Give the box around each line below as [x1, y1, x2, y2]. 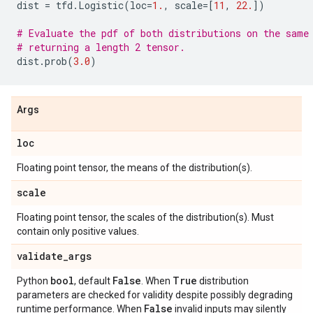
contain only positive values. [17, 226, 139, 237]
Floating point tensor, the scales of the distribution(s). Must [17, 212, 274, 223]
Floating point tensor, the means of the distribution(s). [17, 162, 252, 173]
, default [74, 275, 112, 286]
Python [17, 275, 50, 286]
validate [17, 249, 63, 263]
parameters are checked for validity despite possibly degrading [17, 289, 293, 300]
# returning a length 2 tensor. [17, 41, 185, 54]
